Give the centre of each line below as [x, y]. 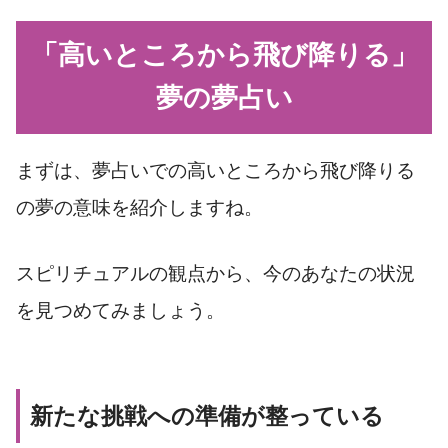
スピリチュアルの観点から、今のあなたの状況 [215, 274]
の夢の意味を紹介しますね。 [139, 208]
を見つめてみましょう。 [120, 311]
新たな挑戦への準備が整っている [207, 416]
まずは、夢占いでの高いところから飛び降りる [215, 171]
